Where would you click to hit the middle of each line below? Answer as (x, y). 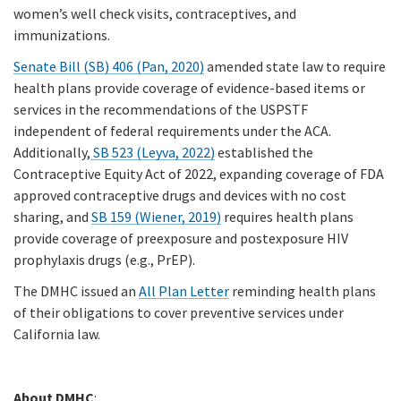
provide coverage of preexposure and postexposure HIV (181, 239)
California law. (57, 334)
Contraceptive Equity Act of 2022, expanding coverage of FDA (199, 174)
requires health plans (287, 217)
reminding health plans (303, 291)
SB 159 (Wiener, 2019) (156, 217)
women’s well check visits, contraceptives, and (155, 13)
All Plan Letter (184, 291)
